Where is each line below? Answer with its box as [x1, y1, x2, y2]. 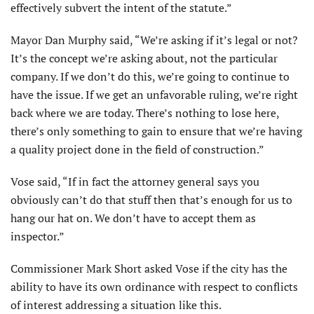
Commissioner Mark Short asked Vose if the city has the [11, 261, 287, 276]
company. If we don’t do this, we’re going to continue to [11, 69, 289, 84]
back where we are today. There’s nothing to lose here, [11, 105, 279, 121]
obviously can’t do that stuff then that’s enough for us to [11, 192, 292, 207]
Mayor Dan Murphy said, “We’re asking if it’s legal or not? [11, 32, 298, 48]
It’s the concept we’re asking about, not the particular [11, 50, 278, 66]
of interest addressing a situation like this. [11, 297, 221, 313]
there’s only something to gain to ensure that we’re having [11, 123, 302, 139]
